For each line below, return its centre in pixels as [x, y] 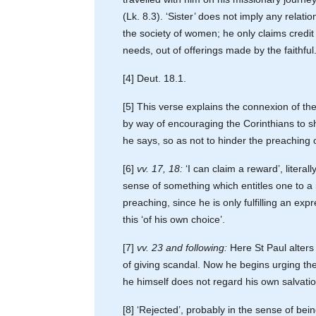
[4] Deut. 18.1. [155, 78]
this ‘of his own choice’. [174, 219]
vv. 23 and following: [182, 247]
